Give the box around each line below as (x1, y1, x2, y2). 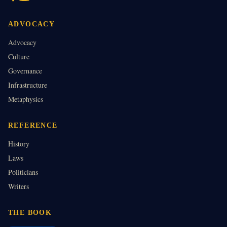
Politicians (8, 167, 38, 177)
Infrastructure (8, 80, 47, 90)
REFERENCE (8, 122, 58, 130)
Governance (8, 66, 42, 76)
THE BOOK (8, 209, 52, 217)
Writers (8, 181, 29, 192)
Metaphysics (8, 94, 43, 104)
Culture (8, 52, 29, 62)
